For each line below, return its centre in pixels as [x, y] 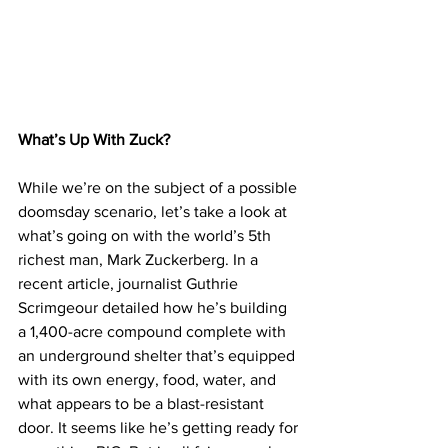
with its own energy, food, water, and [149, 379]
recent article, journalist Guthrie [130, 283]
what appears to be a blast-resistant [143, 403]
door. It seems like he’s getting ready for [160, 427]
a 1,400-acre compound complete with [154, 331]
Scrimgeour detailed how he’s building [154, 307]
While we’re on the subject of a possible [159, 187]
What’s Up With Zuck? [94, 139]
